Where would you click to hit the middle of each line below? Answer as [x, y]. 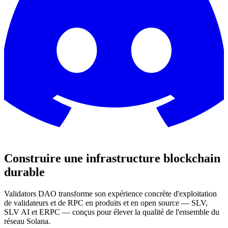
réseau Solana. [27, 221]
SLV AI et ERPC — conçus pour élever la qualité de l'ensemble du [112, 212]
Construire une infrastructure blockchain [112, 158]
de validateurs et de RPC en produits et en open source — [97, 203]
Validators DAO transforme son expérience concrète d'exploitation [110, 193]
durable [24, 172]
